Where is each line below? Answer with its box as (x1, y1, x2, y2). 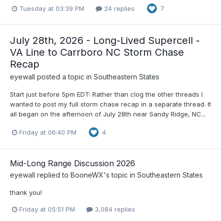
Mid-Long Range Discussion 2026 (10, 158, 135, 168)
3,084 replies (93, 205, 135, 213)
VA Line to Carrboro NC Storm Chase (10, 46, 184, 59)
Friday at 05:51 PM (19, 205, 75, 213)
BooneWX (71, 170, 104, 179)
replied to (35, 170, 71, 179)
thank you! (10, 188, 42, 196)
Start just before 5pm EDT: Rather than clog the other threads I (10, 90, 203, 99)
